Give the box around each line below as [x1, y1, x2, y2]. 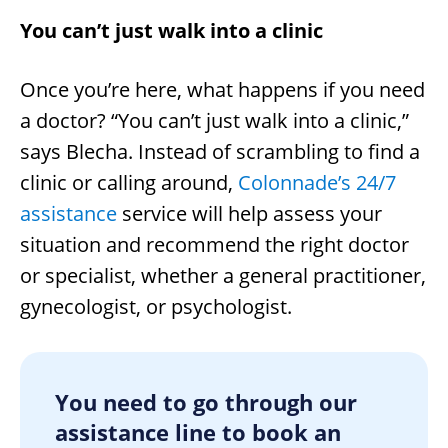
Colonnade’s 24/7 [238, 168, 396, 196]
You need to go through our [55, 386, 357, 417]
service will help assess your [117, 199, 382, 227]
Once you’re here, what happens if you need [20, 75, 425, 103]
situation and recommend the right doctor [20, 230, 409, 258]
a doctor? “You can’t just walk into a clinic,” [20, 106, 409, 134]
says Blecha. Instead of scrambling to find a [20, 137, 420, 165]
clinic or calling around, [20, 168, 238, 196]
